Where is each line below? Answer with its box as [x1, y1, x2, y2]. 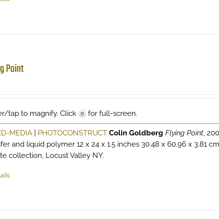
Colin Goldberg [109, 129, 163, 137]
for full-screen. [86, 109, 137, 118]
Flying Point [165, 129, 203, 137]
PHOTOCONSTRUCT [37, 129, 107, 137]
